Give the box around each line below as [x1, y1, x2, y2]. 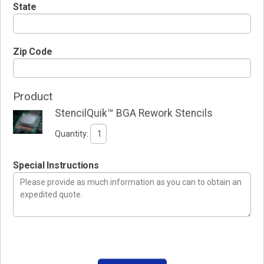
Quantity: [54, 128, 88, 138]
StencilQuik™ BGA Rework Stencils [54, 107, 213, 120]
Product [13, 90, 52, 104]
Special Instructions [13, 160, 99, 171]
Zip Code [13, 45, 52, 57]
